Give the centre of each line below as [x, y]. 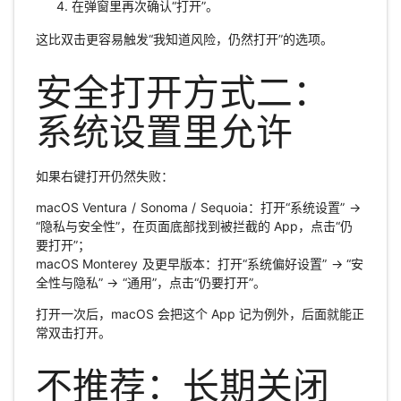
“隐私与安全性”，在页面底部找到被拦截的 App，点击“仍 [194, 226]
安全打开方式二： [182, 93]
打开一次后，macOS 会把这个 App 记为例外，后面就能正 [200, 313]
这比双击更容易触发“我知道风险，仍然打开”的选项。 [184, 38]
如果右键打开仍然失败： [104, 175]
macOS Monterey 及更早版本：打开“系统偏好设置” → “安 [200, 263]
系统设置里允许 [164, 132]
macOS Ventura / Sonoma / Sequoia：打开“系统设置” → [198, 207]
